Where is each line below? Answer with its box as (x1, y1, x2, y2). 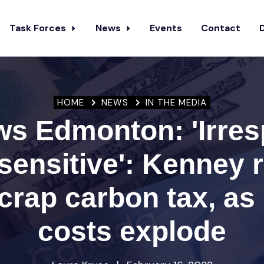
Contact (201, 22, 241, 34)
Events (150, 22, 183, 34)
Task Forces (9, 22, 68, 34)
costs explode (38, 215, 226, 247)
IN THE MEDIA (145, 97, 207, 108)
